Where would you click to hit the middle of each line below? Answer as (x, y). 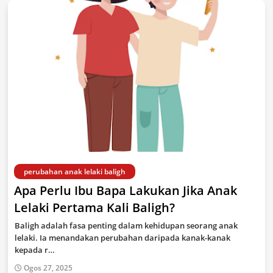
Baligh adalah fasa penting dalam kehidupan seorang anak (126, 225)
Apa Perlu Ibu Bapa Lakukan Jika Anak (126, 190)
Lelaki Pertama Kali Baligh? (94, 207)
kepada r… (35, 250)
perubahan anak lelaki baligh (75, 172)
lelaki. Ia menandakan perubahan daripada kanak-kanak (122, 238)
